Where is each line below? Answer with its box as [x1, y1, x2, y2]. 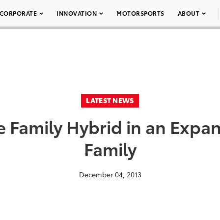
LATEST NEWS [86, 95, 134, 105]
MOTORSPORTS [116, 9, 165, 17]
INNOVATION [56, 9, 97, 17]
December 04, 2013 [79, 169, 141, 179]
